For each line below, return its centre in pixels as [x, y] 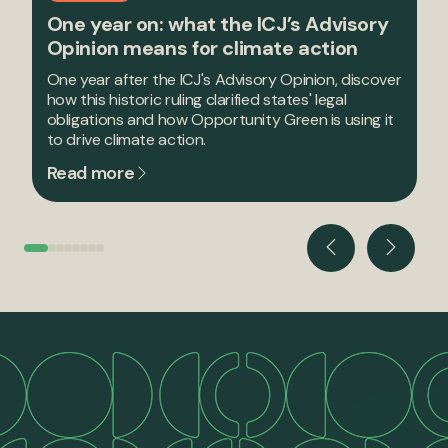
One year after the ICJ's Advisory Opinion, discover [224, 79]
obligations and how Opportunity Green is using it [220, 119]
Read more [90, 172]
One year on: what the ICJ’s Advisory [217, 23]
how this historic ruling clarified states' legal [196, 99]
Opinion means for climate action [202, 47]
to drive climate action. [126, 139]
